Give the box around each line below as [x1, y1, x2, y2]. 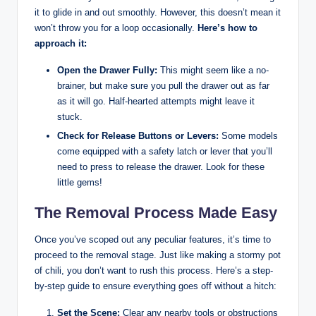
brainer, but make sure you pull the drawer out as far [57, 80, 269, 92]
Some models [219, 130, 278, 142]
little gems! [57, 177, 102, 188]
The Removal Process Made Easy [35, 204, 277, 222]
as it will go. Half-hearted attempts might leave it [57, 96, 255, 107]
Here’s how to [197, 23, 257, 34]
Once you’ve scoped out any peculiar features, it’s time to [35, 234, 271, 245]
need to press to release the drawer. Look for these [57, 162, 265, 173]
